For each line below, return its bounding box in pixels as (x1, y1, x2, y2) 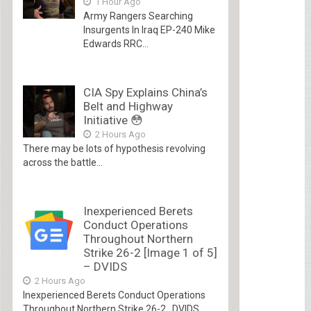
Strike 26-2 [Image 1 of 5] (83, 246, 217, 260)
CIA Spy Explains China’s (83, 85, 208, 100)
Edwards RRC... (83, 38, 149, 50)
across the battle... (22, 157, 103, 169)
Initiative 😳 (83, 113, 143, 128)
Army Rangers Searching (83, 10, 193, 22)
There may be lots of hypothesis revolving (22, 143, 205, 155)
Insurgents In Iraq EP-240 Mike (83, 24, 215, 36)
